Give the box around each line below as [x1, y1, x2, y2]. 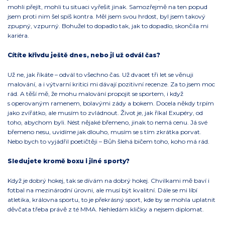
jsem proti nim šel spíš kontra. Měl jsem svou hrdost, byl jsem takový [8, 12, 205, 20]
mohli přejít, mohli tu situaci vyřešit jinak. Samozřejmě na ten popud [8, 3, 207, 11]
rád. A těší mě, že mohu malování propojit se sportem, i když [8, 89, 183, 97]
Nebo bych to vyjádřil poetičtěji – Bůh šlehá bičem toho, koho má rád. [8, 137, 209, 145]
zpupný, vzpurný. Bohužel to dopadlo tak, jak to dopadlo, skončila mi [8, 22, 208, 30]
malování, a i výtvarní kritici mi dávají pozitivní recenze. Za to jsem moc [8, 80, 215, 88]
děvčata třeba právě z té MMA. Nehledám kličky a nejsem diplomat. [8, 205, 204, 213]
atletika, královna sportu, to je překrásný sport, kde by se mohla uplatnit [8, 195, 215, 203]
